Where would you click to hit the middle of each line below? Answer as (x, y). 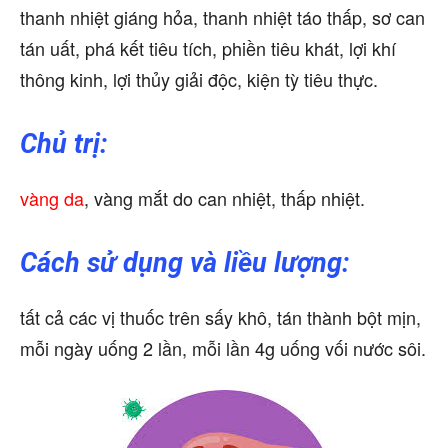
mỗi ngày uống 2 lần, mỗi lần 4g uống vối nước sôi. (223, 348)
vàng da (52, 198)
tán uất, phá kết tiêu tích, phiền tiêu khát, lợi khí (208, 48)
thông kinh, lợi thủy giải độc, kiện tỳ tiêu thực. (199, 79)
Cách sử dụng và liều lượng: (185, 263)
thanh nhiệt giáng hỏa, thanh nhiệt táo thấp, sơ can (222, 17)
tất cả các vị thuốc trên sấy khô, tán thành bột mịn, (220, 317)
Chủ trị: (64, 144)
